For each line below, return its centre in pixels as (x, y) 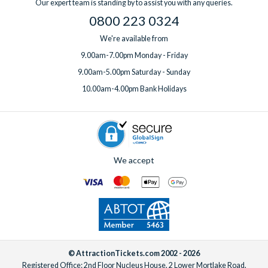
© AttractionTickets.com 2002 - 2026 (134, 253)
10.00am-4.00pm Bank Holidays (134, 89)
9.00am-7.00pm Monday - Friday (134, 56)
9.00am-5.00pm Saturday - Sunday (134, 72)
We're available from (134, 39)
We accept (134, 160)
